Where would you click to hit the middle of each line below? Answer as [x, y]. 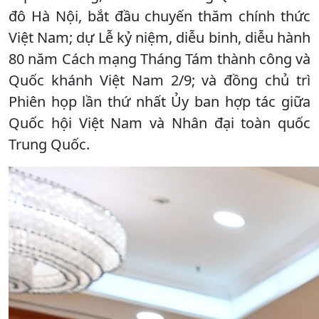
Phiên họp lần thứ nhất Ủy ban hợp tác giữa [159, 101]
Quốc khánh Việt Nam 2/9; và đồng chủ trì [159, 80]
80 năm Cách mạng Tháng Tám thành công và [159, 58]
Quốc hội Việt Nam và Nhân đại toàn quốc [159, 122]
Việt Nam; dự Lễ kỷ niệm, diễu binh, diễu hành [159, 37]
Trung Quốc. [49, 144]
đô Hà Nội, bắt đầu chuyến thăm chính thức [159, 16]
